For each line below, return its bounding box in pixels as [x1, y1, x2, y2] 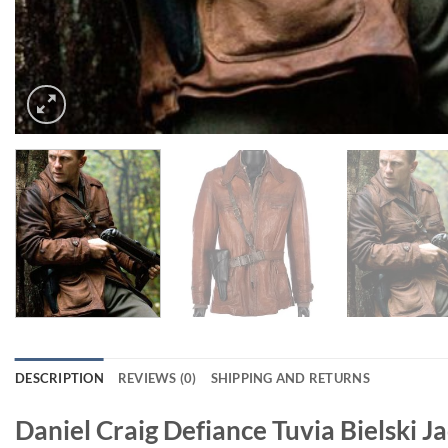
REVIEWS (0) [117, 370, 197, 387]
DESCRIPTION [15, 370, 104, 387]
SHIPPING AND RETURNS [210, 370, 370, 387]
